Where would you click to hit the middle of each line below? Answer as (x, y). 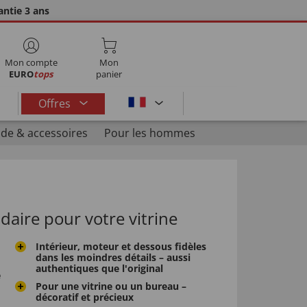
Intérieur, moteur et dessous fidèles (121, 246)
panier (109, 74)
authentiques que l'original (99, 268)
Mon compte (31, 62)
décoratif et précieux (84, 297)
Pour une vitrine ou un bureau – (111, 286)
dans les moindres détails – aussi (113, 257)
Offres (56, 103)
